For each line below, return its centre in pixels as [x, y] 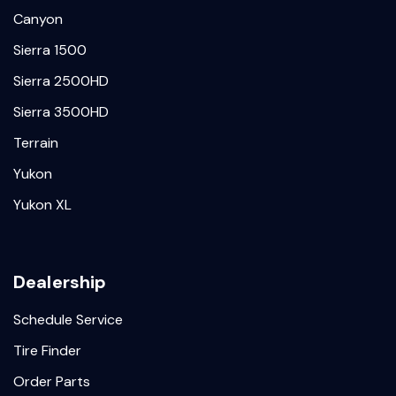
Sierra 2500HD [61, 81]
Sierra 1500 [50, 50]
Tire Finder [47, 350]
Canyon [38, 19]
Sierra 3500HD [61, 112]
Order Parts [52, 381]
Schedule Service [68, 320]
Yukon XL [42, 205]
